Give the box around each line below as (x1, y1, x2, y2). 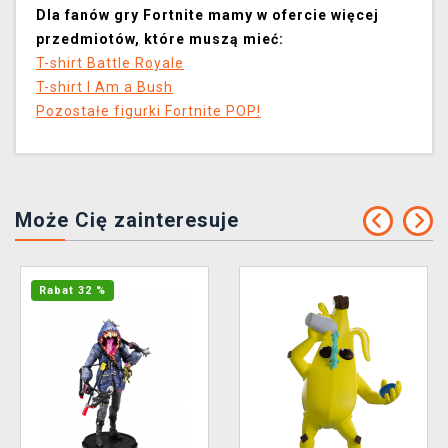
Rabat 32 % (39, 284, 106, 298)
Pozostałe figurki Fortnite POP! (36, 103, 261, 120)
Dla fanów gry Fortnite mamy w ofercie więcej (36, 7, 379, 24)
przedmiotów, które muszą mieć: (36, 31, 284, 48)
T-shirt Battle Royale (36, 55, 184, 72)
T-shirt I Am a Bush (36, 79, 173, 96)
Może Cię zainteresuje (15, 208, 239, 233)
